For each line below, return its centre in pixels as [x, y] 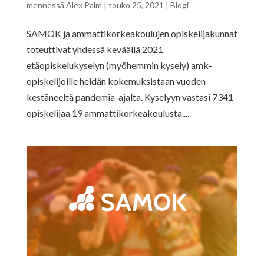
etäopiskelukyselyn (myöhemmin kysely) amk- [119, 65]
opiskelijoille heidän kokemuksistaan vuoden [116, 81]
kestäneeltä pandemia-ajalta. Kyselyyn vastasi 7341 [130, 97]
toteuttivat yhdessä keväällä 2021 [95, 49]
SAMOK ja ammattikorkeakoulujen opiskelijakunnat [132, 34]
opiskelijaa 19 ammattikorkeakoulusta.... [108, 113]
